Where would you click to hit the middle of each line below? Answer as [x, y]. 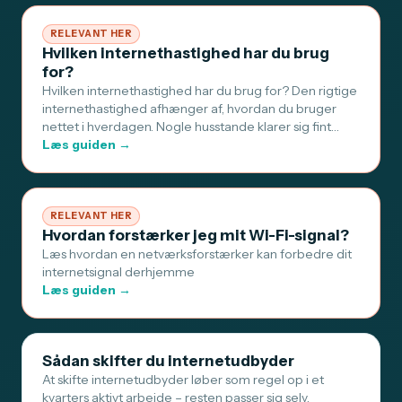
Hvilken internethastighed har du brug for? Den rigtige [200, 91]
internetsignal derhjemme [118, 272]
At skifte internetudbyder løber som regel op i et [183, 380]
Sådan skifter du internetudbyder [168, 361]
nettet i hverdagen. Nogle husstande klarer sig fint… [191, 127]
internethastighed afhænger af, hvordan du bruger [189, 109]
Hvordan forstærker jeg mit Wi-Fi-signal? [196, 236]
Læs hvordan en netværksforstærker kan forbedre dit [197, 254]
